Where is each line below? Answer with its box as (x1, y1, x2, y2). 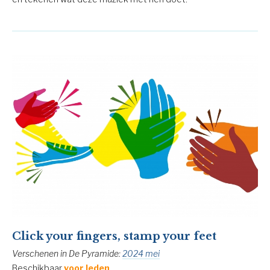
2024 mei (122, 248, 160, 259)
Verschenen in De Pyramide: (12, 248, 122, 259)
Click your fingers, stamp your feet (12, 229, 216, 243)
